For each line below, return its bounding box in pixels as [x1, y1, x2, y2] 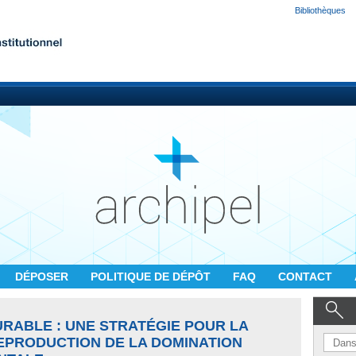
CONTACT [278, 270, 335, 283]
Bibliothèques [295, 6, 346, 15]
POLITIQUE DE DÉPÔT [91, 270, 214, 283]
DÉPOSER [15, 270, 72, 283]
